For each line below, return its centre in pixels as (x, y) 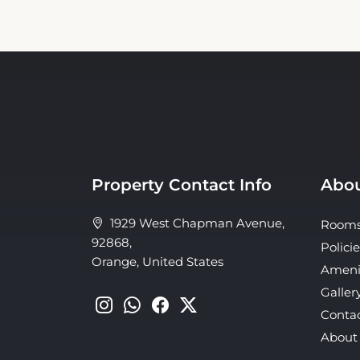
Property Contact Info (182, 185)
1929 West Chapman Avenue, (194, 223)
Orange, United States (157, 262)
